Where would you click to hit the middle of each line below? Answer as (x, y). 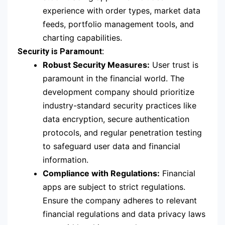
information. (66, 160)
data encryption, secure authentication (116, 119)
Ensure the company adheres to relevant (120, 201)
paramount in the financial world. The (114, 79)
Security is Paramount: (61, 52)
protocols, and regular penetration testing (122, 133)
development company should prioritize (119, 92)
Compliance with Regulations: (101, 174)
